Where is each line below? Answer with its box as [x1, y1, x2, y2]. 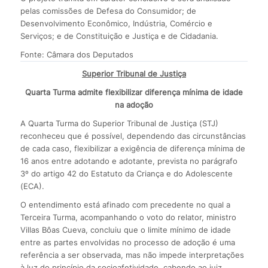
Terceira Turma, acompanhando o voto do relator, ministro [20, 212, 236, 222]
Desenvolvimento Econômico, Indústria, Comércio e [20, 18, 212, 28]
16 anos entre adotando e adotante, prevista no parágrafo [20, 156, 237, 166]
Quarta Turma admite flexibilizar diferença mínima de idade [25, 87, 243, 97]
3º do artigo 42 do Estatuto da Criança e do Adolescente [20, 168, 233, 178]
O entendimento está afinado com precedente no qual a [20, 199, 230, 209]
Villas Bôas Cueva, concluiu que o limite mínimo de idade [20, 224, 231, 234]
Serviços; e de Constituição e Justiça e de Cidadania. [20, 31, 218, 41]
